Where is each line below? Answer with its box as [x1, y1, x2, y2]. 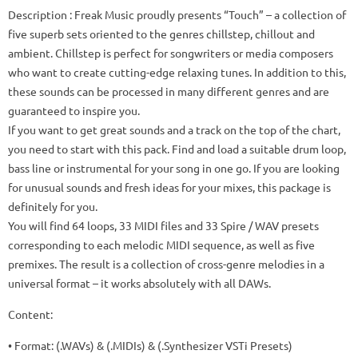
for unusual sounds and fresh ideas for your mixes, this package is [8, 180, 331, 194]
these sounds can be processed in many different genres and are [8, 84, 329, 98]
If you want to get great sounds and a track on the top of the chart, [8, 122, 340, 137]
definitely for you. [8, 199, 97, 213]
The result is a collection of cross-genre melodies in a [59, 257, 324, 271]
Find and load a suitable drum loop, [172, 141, 346, 156]
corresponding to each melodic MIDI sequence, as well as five [8, 237, 315, 252]
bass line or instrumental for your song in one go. [8, 161, 251, 175]
